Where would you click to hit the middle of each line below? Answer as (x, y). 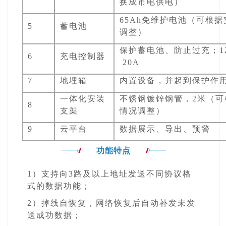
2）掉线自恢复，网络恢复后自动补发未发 (112, 203)
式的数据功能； (59, 186)
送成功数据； (55, 215)
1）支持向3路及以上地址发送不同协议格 (110, 174)
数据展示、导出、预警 (165, 129)
